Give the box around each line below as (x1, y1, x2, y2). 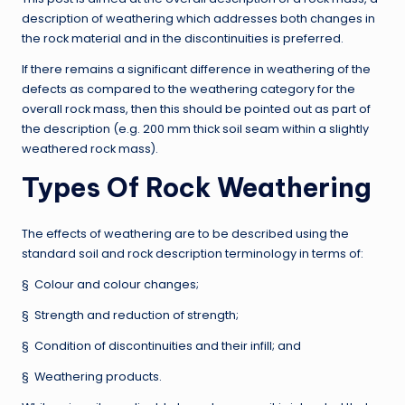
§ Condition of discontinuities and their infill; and (22, 338, 301, 354)
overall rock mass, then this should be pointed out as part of (22, 101, 371, 118)
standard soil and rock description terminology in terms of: (22, 246, 363, 262)
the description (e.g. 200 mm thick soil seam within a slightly (22, 121, 369, 137)
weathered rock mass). (22, 141, 158, 157)
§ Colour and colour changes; (22, 277, 199, 293)
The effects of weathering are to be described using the (22, 226, 349, 242)
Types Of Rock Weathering (22, 171, 372, 205)
